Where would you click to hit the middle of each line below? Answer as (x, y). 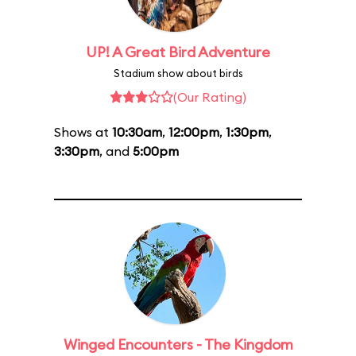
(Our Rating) (210, 97)
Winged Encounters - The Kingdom (178, 344)
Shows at (83, 132)
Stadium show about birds (178, 73)
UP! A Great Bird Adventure (178, 52)
